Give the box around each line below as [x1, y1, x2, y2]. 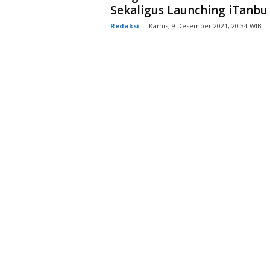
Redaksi [110, 20, 139, 30]
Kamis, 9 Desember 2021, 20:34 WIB [148, 20, 262, 30]
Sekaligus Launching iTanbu [110, 2, 268, 18]
